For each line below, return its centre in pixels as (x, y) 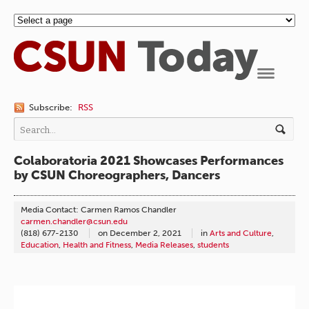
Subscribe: (51, 107)
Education (40, 245)
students (213, 245)
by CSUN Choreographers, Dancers (117, 175)
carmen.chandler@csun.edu (74, 222)
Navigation (281, 85)
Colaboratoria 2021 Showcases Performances (149, 161)
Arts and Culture (241, 233)
